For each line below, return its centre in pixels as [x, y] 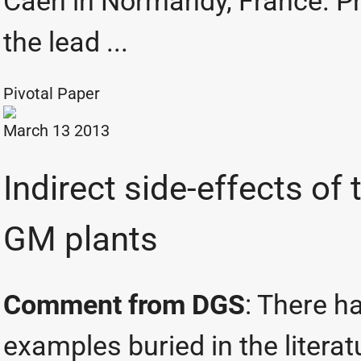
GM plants [81, 239]
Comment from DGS [124, 305]
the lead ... [66, 42]
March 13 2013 [56, 131]
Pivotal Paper [54, 93]
